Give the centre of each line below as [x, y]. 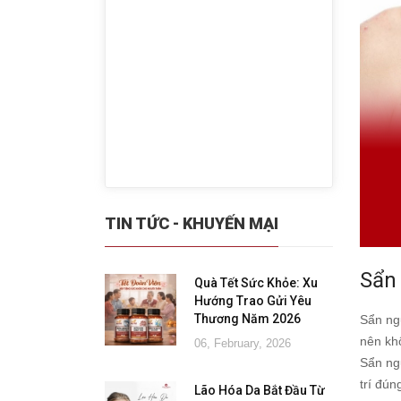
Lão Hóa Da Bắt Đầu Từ [260, 390]
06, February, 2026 [243, 343]
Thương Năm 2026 [247, 319]
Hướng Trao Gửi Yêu [253, 301]
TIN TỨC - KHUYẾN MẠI [192, 223]
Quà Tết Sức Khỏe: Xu [256, 283]
